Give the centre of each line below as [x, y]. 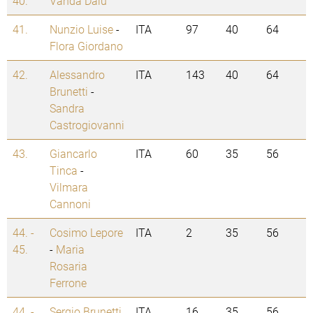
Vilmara [69, 187]
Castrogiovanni [87, 125]
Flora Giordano [86, 46]
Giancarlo [73, 154]
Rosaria [68, 266]
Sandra [67, 108]
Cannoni [70, 204]
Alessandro [77, 75]
